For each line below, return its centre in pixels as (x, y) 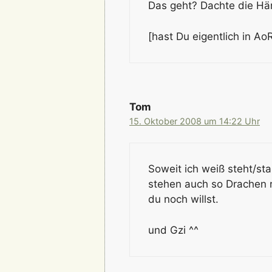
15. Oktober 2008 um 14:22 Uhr (195, 121)
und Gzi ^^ (173, 230)
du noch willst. (183, 199)
